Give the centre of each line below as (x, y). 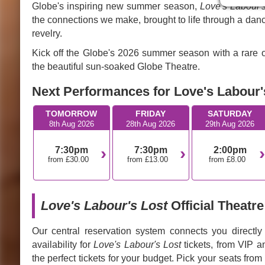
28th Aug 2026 (151, 124)
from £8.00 (227, 159)
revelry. (47, 33)
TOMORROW (72, 113)
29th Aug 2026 (230, 124)
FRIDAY (151, 113)
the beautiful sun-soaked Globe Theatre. (116, 66)
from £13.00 (148, 159)
